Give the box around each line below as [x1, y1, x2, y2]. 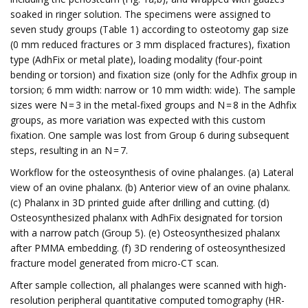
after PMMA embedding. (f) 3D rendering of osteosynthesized [10, 241, 285, 254]
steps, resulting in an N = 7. [10, 144, 128, 157]
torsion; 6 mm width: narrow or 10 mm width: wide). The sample [10, 83, 296, 96]
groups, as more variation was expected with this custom [10, 113, 265, 126]
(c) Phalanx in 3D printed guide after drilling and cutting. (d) [10, 196, 269, 209]
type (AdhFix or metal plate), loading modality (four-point [10, 53, 263, 66]
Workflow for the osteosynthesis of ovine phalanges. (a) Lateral [10, 166, 294, 179]
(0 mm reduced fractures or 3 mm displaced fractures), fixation [10, 38, 290, 51]
